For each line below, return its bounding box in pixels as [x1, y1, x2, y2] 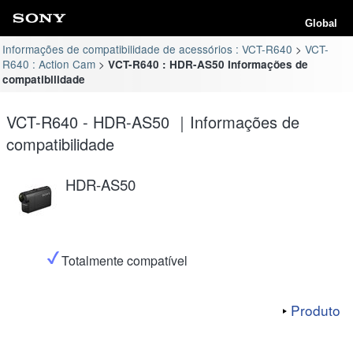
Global [305, 17, 337, 29]
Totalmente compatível [61, 251, 188, 269]
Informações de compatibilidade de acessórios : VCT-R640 [2, 40, 293, 57]
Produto [291, 299, 340, 320]
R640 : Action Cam [2, 55, 96, 72]
